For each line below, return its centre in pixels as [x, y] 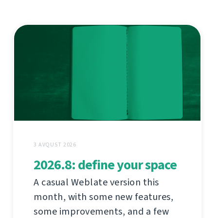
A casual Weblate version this [96, 182]
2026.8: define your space [105, 165]
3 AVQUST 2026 [55, 145]
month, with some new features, [103, 197]
